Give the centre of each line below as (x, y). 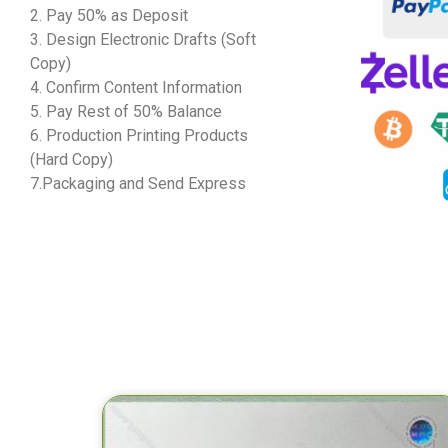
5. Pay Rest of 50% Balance (126, 111)
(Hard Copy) (71, 159)
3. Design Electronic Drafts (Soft (143, 39)
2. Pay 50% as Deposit (109, 15)
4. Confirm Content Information (136, 87)
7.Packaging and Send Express (138, 183)
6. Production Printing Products (139, 135)
